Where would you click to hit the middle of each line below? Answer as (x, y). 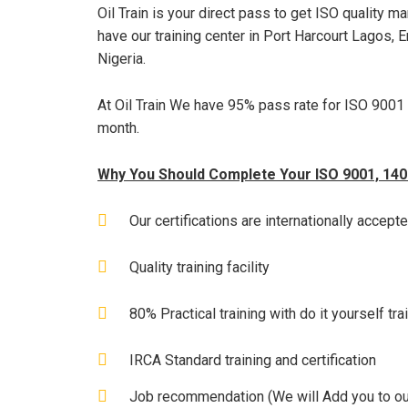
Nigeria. (122, 59)
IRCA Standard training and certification (253, 361)
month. (118, 128)
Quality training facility (199, 268)
